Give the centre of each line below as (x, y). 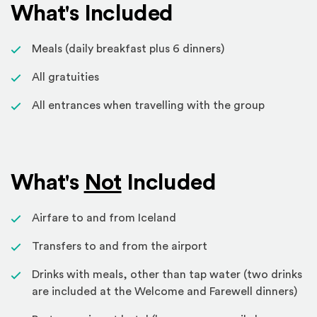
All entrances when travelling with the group (148, 105)
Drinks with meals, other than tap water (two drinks (167, 275)
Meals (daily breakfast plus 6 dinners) (128, 49)
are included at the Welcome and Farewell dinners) (165, 292)
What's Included (92, 13)
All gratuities (65, 77)
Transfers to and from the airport (120, 246)
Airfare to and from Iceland (104, 218)
